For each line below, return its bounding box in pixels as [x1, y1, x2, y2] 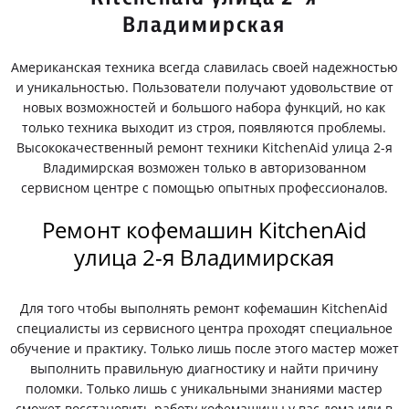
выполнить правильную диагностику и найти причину [30, 360, 379, 377]
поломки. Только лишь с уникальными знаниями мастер [26, 380, 383, 397]
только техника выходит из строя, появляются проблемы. [22, 119, 387, 136]
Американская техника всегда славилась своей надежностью [10, 58, 398, 76]
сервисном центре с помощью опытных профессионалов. [20, 179, 388, 196]
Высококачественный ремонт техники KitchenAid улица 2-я [16, 139, 393, 156]
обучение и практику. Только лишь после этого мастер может [9, 340, 399, 357]
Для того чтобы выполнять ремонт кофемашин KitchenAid [20, 299, 389, 317]
